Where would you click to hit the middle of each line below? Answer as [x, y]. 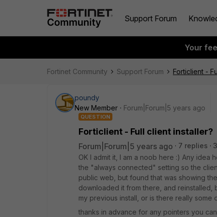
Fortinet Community [77, 71]
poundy [87, 98]
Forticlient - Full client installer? [146, 132]
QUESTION [95, 117]
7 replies [193, 146]
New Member [96, 108]
